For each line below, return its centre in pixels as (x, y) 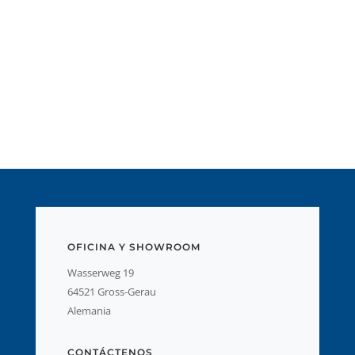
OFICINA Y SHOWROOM (134, 246)
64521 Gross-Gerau (111, 291)
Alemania (89, 310)
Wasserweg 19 (100, 272)
